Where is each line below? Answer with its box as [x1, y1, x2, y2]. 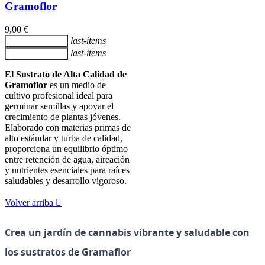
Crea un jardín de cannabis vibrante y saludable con [5, 225, 250, 239]
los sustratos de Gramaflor [5, 245, 131, 258]
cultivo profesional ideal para [5, 90, 112, 101]
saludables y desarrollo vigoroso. [5, 175, 127, 186]
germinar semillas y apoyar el [5, 101, 114, 111]
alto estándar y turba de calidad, [5, 132, 122, 143]
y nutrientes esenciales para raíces [5, 164, 130, 175]
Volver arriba [5, 197, 56, 208]
